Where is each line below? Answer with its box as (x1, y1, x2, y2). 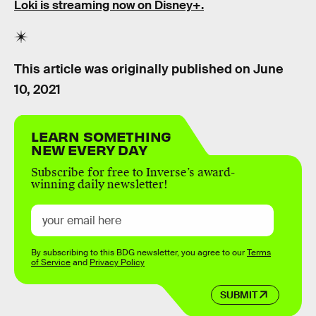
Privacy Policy (90, 257, 145, 269)
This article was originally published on (14, 61, 253, 77)
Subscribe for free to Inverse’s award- (31, 165, 235, 181)
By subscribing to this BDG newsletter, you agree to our (31, 247, 247, 259)
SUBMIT (219, 288, 257, 301)
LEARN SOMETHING (31, 127, 172, 145)
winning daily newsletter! (31, 177, 168, 193)
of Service (31, 257, 71, 269)
